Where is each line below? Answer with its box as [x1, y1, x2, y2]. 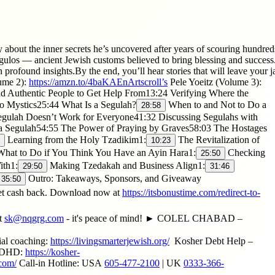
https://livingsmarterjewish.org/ [50, 235, 169, 246]
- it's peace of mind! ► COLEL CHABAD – [64, 212, 242, 223]
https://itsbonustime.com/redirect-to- [122, 187, 260, 198]
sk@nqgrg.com [4, 212, 64, 223]
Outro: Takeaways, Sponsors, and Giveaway [26, 172, 201, 184]
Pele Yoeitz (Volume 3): [168, 76, 261, 87]
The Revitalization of [176, 134, 260, 145]
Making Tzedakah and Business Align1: [47, 160, 205, 171]
